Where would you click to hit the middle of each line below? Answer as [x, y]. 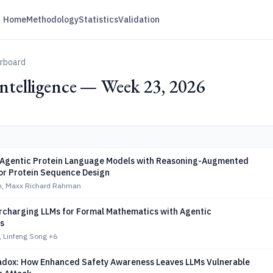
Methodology [52, 19]
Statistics [98, 19]
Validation [139, 19]
